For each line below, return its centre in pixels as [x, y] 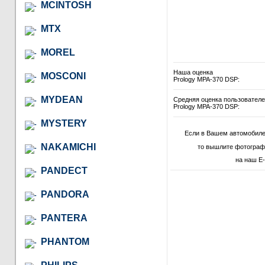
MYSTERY [64, 123]
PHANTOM [65, 241]
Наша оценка [193, 72]
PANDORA [65, 194]
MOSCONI [63, 76]
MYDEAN [62, 99]
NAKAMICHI [68, 147]
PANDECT [64, 170]
